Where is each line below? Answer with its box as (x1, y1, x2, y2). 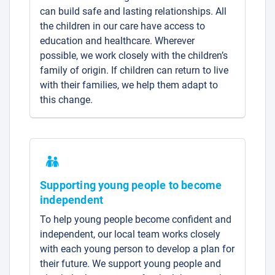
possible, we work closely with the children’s (40, 49, 228, 61)
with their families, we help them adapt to (40, 79, 218, 91)
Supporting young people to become (40, 178, 222, 192)
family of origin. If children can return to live (40, 64, 228, 76)
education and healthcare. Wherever (40, 34, 195, 47)
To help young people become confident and (40, 213, 231, 225)
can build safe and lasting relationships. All (40, 5, 227, 17)
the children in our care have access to (40, 20, 205, 32)
